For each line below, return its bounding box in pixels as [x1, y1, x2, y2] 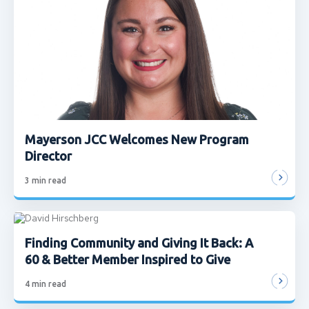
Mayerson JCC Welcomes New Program [25, 132, 249, 147]
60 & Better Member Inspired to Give [25, 252, 230, 266]
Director [25, 149, 77, 163]
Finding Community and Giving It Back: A [25, 235, 253, 250]
